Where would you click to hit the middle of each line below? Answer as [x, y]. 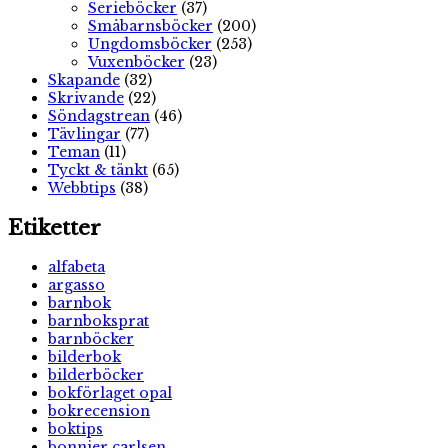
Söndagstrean [99, 116]
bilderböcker [96, 375]
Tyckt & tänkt [98, 170]
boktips [75, 429]
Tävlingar [84, 134]
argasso [76, 285]
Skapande [84, 80]
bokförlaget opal [110, 393]
